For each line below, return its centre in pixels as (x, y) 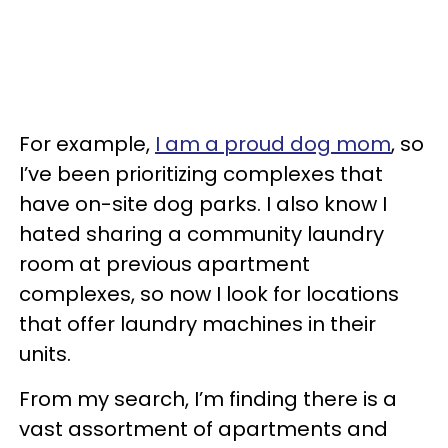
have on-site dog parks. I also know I (203, 203)
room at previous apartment (164, 263)
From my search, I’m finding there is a (208, 398)
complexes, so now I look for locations (209, 293)
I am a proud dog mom (273, 143)
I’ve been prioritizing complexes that (201, 173)
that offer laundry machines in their (197, 323)
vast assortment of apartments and (203, 428)
